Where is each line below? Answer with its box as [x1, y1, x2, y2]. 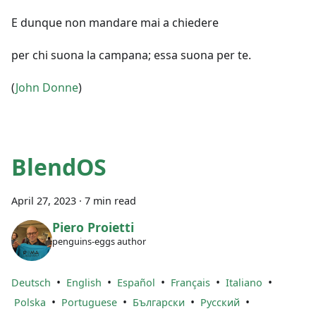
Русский [200, 295, 240, 309]
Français [171, 275, 210, 289]
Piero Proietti [51, 218, 134, 236]
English [66, 275, 102, 289]
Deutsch [11, 275, 51, 289]
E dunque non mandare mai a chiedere [11, 15, 219, 31]
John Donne [16, 80, 78, 96]
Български [133, 295, 185, 309]
